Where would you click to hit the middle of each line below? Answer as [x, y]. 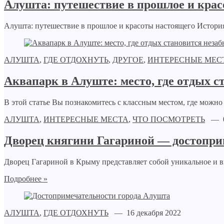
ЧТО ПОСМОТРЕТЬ [169, 119]
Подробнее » [26, 178]
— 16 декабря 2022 [145, 212]
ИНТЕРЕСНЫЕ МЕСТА [86, 119]
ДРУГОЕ [128, 60]
